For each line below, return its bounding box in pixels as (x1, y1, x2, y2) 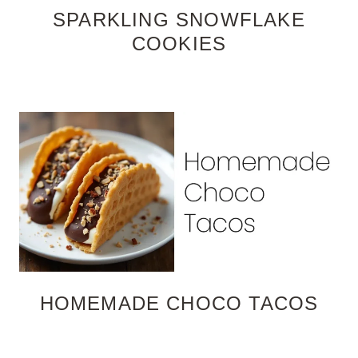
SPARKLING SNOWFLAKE (53, 8, 305, 30)
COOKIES (131, 32, 227, 54)
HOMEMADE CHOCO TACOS (39, 292, 319, 314)
